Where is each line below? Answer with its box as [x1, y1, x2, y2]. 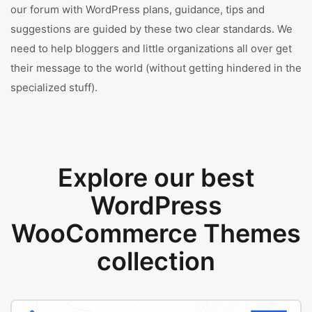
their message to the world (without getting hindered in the [10, 61, 302, 75]
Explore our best [57, 162, 255, 193]
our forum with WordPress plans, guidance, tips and [10, 3, 265, 16]
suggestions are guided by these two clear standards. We [10, 22, 292, 36]
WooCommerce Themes [11, 218, 301, 249]
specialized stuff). [10, 81, 97, 94]
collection [97, 246, 215, 276]
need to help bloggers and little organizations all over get [10, 42, 292, 55]
